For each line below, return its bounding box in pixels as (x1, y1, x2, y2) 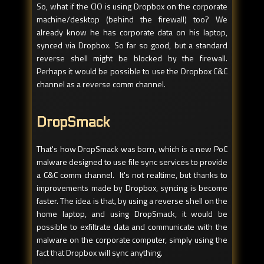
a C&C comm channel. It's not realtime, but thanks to (37, 169, 227, 181)
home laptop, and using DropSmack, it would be (37, 207, 227, 220)
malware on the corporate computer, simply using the (37, 233, 227, 246)
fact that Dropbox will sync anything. (37, 246, 163, 259)
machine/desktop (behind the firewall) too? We (37, 13, 227, 26)
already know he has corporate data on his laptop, (37, 26, 227, 39)
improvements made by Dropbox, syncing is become (37, 181, 227, 194)
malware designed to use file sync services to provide (37, 156, 227, 169)
